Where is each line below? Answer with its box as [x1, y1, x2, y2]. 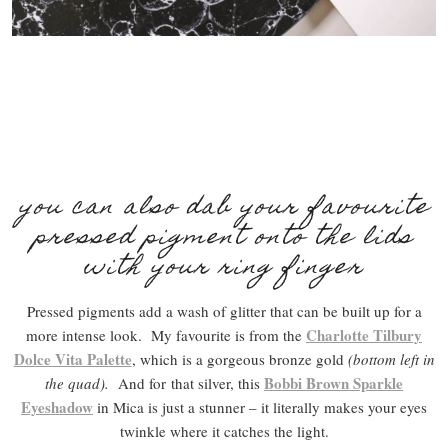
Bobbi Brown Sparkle [264, 371, 403, 394]
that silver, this [171, 372, 264, 393]
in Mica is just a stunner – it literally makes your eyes [93, 396, 427, 417]
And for [113, 372, 166, 393]
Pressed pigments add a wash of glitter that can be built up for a [26, 300, 422, 321]
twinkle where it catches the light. [119, 420, 329, 441]
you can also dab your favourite [18, 186, 430, 230]
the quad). [45, 372, 113, 393]
